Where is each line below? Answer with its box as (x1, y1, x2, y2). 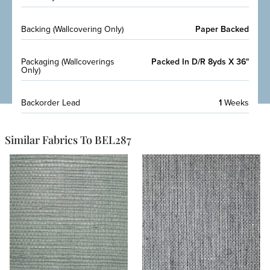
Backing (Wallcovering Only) (21, 23, 124, 35)
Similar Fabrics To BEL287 (4, 132, 131, 147)
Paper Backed (195, 23, 249, 35)
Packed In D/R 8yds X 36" (151, 55, 249, 67)
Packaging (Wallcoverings (21, 55, 115, 67)
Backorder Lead (21, 96, 80, 108)
